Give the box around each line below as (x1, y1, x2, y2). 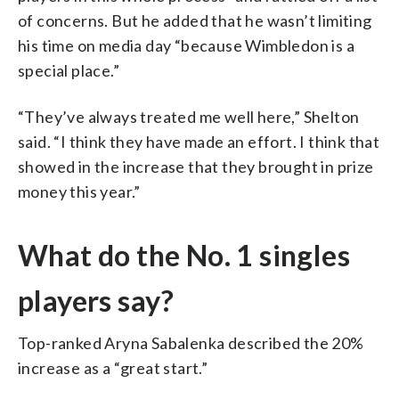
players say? (18, 282, 175, 318)
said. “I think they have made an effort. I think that (18, 131, 380, 151)
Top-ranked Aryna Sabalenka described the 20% (18, 332, 364, 353)
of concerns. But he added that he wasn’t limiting (18, 10, 372, 30)
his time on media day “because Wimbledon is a (18, 35, 354, 55)
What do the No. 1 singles (18, 237, 350, 273)
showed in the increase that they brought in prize (18, 156, 374, 176)
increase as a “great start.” (18, 357, 208, 378)
